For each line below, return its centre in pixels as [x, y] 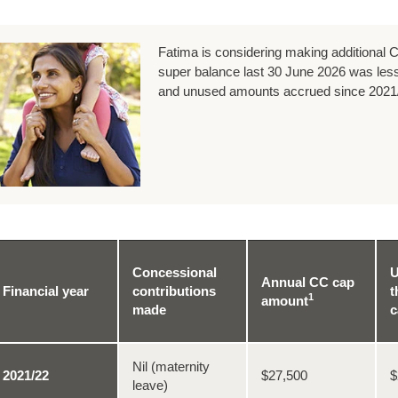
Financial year [45, 291]
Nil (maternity [171, 366]
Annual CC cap [307, 282]
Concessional [174, 272]
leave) [150, 385]
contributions [174, 291]
